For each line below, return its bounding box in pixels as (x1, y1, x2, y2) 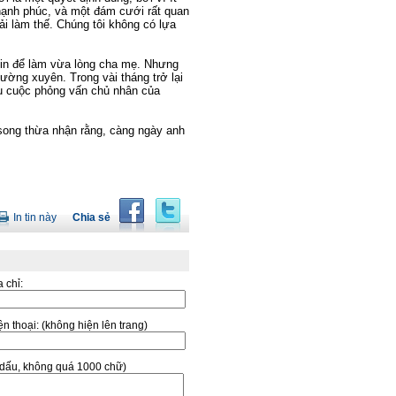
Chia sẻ (72, 211, 110, 224)
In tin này (13, 211, 57, 224)
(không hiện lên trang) (42, 319, 148, 331)
